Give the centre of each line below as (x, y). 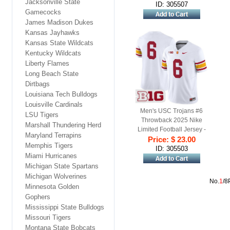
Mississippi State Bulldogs (65, 207)
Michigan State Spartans (62, 166)
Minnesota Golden (52, 187)
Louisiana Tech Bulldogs (61, 94)
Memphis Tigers (49, 146)
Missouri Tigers (48, 217)
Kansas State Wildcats (59, 43)
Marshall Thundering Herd (63, 125)
